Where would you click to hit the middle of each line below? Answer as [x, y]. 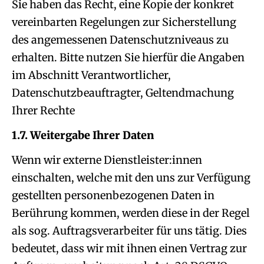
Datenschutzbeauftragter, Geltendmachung [123, 93]
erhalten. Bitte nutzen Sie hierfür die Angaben [128, 57]
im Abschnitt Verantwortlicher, [91, 75]
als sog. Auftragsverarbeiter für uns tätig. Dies [129, 231]
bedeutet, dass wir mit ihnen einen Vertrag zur [129, 248]
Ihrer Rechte [43, 110]
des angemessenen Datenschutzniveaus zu [120, 40]
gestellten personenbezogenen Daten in [113, 195]
